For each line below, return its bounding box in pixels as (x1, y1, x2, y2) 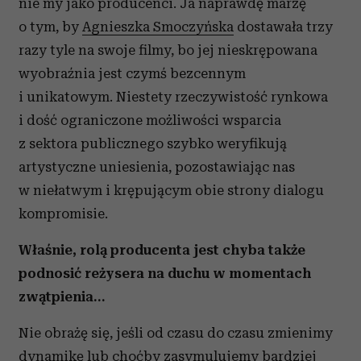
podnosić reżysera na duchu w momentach (19, 265, 311, 281)
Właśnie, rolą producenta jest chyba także (19, 242, 305, 258)
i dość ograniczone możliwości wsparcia (19, 112, 281, 128)
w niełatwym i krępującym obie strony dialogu (19, 182, 324, 198)
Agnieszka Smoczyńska (82, 19, 234, 35)
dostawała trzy (234, 19, 333, 35)
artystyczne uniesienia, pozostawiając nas (19, 159, 295, 175)
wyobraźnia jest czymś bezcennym (19, 65, 246, 81)
